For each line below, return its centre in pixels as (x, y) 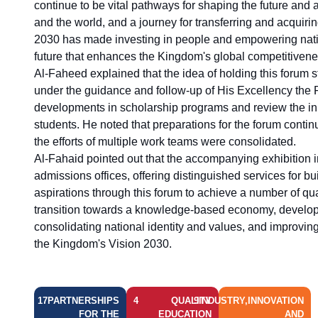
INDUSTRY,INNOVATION (251, 301)
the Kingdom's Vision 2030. (103, 243)
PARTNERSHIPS (83, 301)
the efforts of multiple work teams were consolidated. (165, 141)
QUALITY (191, 301)
